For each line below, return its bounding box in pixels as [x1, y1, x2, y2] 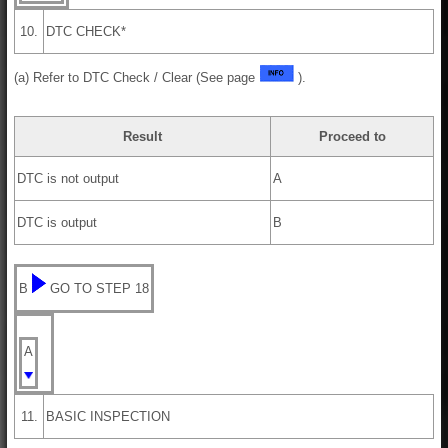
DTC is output [17, 214, 97, 230]
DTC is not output [17, 170, 119, 186]
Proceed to [318, 128, 386, 144]
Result [123, 128, 162, 144]
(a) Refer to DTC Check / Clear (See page [14, 69, 259, 85]
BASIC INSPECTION [46, 408, 170, 424]
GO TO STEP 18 [50, 280, 149, 296]
